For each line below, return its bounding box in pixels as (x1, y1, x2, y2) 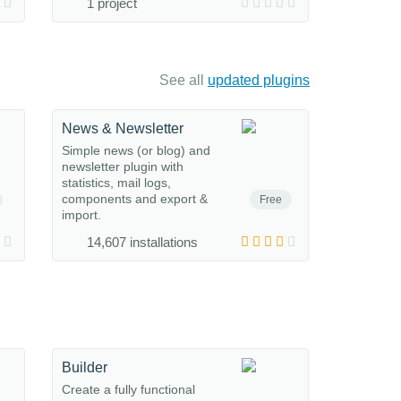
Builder (62, 360, 107, 375)
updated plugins (208, 73, 310, 88)
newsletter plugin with (62, 159, 183, 174)
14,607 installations (87, 235, 198, 250)
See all (159, 73, 208, 88)
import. (62, 208, 101, 222)
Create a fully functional (62, 382, 195, 397)
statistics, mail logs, (62, 175, 171, 190)
